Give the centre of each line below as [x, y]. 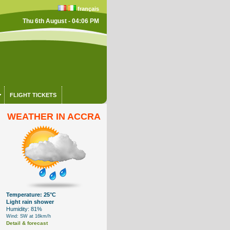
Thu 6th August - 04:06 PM [61, 21]
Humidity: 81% [24, 209]
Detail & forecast [27, 223]
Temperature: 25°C [31, 195]
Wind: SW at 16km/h [29, 216]
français [88, 9]
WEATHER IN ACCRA [54, 117]
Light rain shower [30, 202]
